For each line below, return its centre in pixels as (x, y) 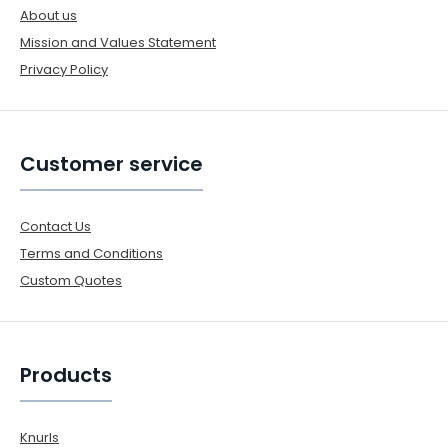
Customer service (111, 163)
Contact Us (55, 226)
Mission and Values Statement (118, 42)
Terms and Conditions (91, 253)
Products (66, 374)
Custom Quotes (71, 280)
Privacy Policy (64, 69)
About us (48, 15)
